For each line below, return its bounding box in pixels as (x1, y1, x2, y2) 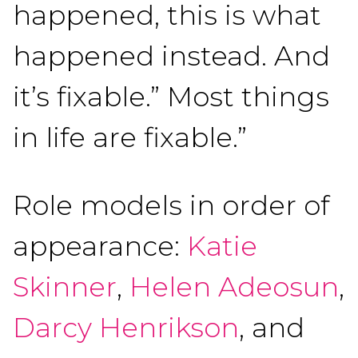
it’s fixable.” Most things (13, 80, 329, 113)
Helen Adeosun (129, 270, 339, 304)
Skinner (13, 270, 117, 304)
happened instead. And (13, 39, 330, 73)
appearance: (13, 229, 187, 263)
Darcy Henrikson (13, 311, 239, 344)
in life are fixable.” (13, 121, 247, 154)
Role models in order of (13, 189, 329, 222)
